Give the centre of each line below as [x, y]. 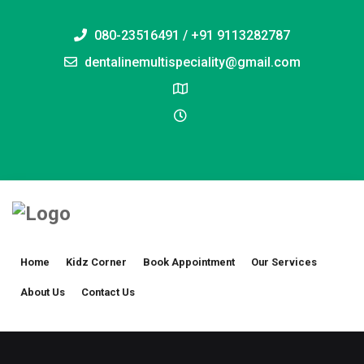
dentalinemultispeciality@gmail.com [191, 62]
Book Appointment [189, 262]
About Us [43, 292]
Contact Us [108, 292]
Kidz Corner [96, 262]
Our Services [284, 262]
